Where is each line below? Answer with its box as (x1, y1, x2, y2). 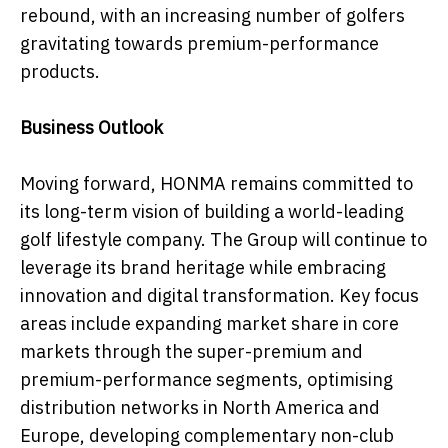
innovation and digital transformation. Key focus (20, 284, 419, 308)
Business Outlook (20, 116, 163, 140)
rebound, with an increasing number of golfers (20, 4, 405, 28)
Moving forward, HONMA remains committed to (20, 172, 413, 196)
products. (20, 60, 100, 84)
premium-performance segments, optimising (20, 368, 393, 392)
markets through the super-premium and (20, 340, 363, 364)
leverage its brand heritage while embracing (20, 256, 386, 280)
